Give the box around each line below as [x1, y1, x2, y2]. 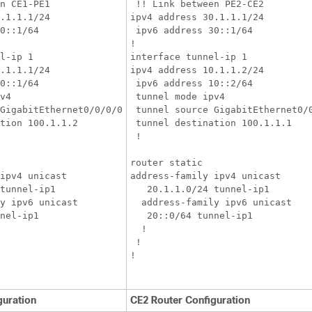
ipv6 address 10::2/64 [130, 78, 253, 88]
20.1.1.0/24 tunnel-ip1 [130, 184, 270, 194]
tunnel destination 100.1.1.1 [130, 118, 292, 128]
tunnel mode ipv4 [130, 91, 225, 102]
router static [130, 157, 203, 168]
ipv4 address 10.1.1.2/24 [130, 65, 264, 75]
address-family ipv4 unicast [130, 171, 281, 181]
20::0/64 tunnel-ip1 [130, 210, 253, 221]
